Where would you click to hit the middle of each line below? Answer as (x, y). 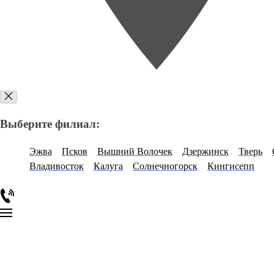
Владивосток (57, 166)
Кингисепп (231, 166)
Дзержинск (206, 151)
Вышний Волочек (135, 151)
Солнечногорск (165, 166)
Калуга (108, 166)
